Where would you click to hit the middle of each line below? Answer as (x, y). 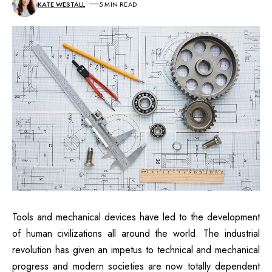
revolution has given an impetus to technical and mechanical (136, 250)
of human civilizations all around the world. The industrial (136, 234)
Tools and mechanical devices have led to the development (136, 217)
